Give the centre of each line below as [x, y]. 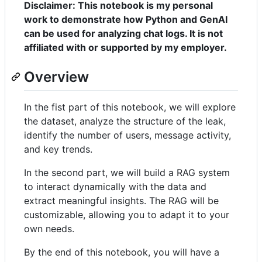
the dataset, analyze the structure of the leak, [125, 121]
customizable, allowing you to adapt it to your [127, 215]
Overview [56, 77]
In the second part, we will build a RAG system [127, 173]
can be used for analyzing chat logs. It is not [123, 34]
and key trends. [58, 149]
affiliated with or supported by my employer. [125, 48]
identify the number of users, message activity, [127, 135]
